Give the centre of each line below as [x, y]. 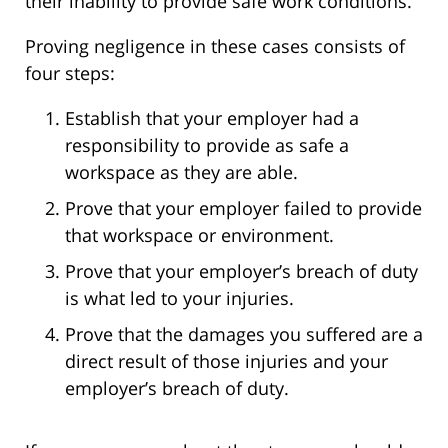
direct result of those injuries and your [226, 360]
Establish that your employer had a [212, 117]
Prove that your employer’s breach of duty [241, 270]
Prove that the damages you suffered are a [244, 333]
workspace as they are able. [181, 171]
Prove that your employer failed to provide [243, 207]
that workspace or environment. [199, 234]
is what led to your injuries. [179, 297]
